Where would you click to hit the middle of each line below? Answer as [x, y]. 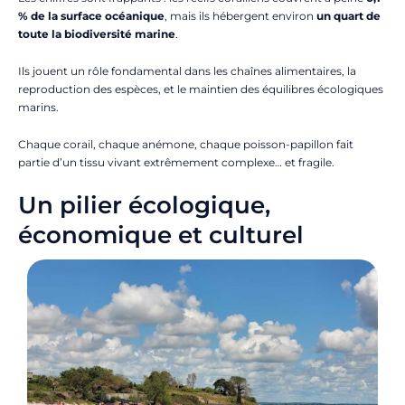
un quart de [348, 16]
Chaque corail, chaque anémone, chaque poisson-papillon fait [186, 144]
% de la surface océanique [91, 16]
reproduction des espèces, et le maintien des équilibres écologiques [201, 89]
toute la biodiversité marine [97, 34]
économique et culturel [161, 235]
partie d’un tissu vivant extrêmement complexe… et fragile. [176, 162]
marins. [38, 107]
